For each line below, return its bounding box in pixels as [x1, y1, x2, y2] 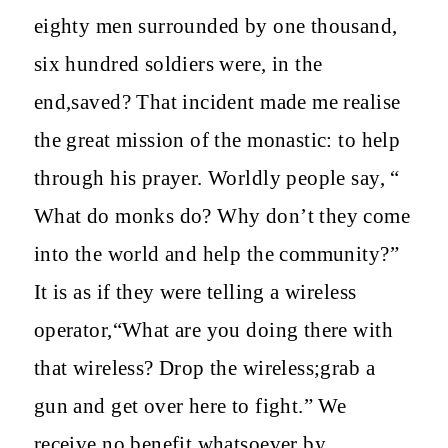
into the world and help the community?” [33, 242, 399, 265]
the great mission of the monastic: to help [33, 128, 401, 151]
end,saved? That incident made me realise [33, 90, 401, 113]
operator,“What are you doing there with [33, 318, 393, 341]
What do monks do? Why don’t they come [33, 204, 411, 227]
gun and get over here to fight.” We [33, 394, 347, 417]
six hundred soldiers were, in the [33, 52, 323, 75]
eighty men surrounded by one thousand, [33, 14, 398, 37]
